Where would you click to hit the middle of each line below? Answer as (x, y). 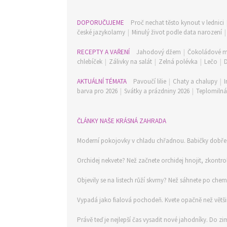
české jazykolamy (101, 32)
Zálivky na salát (130, 62)
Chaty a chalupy (195, 81)
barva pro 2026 (97, 91)
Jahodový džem (159, 52)
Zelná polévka (178, 62)
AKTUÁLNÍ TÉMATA (103, 81)
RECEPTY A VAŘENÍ (104, 52)
